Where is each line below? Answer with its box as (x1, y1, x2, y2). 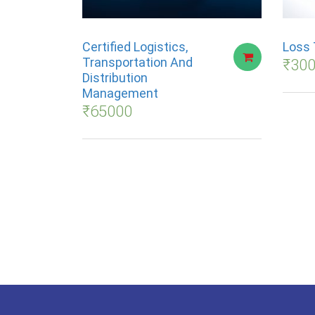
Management (82, 86, 158, 101)
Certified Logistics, (82, 39, 188, 54)
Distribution (82, 70, 148, 85)
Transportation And (82, 55, 193, 70)
